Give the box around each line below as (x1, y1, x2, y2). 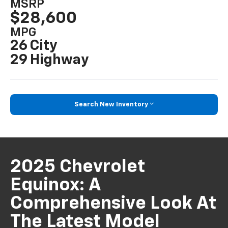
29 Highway (10, 52, 89, 67)
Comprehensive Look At (10, 194, 217, 213)
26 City (10, 38, 58, 53)
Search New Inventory (74, 101, 148, 108)
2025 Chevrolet (10, 158, 146, 177)
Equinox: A (10, 176, 101, 195)
